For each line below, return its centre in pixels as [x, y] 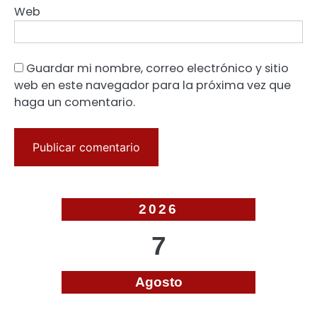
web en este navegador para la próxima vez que [152, 85]
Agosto [158, 282]
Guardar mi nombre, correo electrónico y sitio [157, 68]
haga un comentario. [75, 102]
